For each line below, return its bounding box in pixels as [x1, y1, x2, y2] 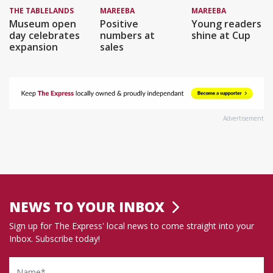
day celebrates [9, 29, 80, 43]
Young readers [191, 17, 261, 31]
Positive [100, 17, 139, 31]
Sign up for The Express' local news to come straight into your [9, 220, 254, 232]
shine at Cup [191, 29, 250, 43]
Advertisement [223, 114, 264, 123]
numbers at [100, 29, 155, 43]
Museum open [9, 17, 76, 31]
